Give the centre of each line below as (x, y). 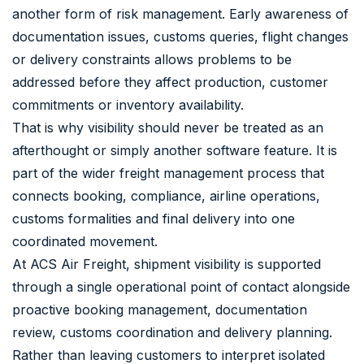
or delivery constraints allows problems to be (152, 59)
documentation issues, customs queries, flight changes (180, 36)
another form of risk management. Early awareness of (180, 13)
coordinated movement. (85, 241)
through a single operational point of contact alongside (181, 286)
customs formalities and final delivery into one (154, 218)
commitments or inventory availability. (128, 104)
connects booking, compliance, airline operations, (166, 195)
